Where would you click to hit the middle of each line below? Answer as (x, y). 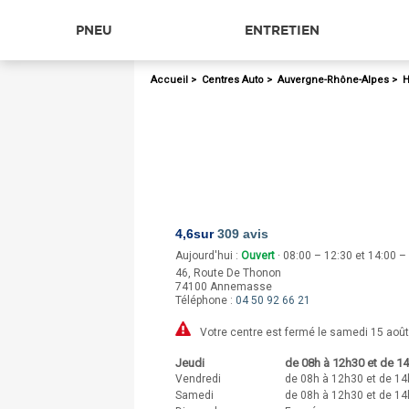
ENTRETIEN (282, 30)
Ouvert (258, 256)
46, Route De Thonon (228, 273)
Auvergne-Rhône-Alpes (333, 80)
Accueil (169, 80)
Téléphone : (205, 300)
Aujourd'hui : (208, 256)
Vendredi (198, 378)
